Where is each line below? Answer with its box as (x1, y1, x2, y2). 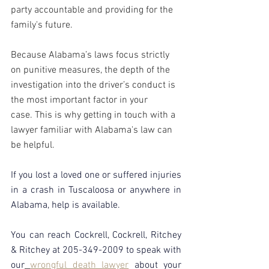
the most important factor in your (11, 94, 150, 107)
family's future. (11, 19, 73, 32)
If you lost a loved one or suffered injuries (11, 169, 181, 182)
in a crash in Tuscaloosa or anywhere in (11, 184, 181, 197)
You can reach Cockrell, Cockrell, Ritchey (11, 229, 181, 242)
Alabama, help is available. (11, 199, 122, 212)
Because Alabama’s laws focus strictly (11, 49, 172, 62)
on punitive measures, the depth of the (11, 64, 172, 77)
